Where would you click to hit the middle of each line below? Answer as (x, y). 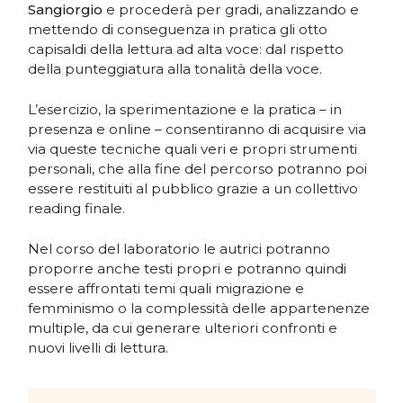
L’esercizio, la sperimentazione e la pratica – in (185, 109)
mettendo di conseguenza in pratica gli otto (178, 30)
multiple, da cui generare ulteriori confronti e (183, 327)
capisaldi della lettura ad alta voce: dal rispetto (186, 49)
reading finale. (77, 208)
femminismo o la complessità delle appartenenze (199, 308)
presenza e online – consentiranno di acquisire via (197, 129)
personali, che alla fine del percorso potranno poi (198, 168)
